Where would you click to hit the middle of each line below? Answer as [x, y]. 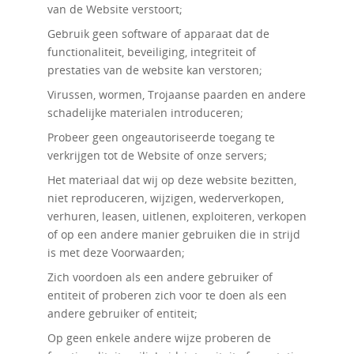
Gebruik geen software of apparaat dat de [158, 34]
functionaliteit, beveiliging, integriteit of [151, 52]
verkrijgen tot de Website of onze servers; [157, 155]
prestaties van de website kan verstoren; [154, 70]
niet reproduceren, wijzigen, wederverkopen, [165, 198]
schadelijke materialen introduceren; [145, 113]
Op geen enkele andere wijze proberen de [159, 338]
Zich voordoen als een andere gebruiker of [160, 277]
